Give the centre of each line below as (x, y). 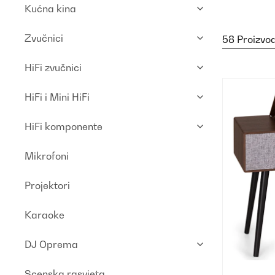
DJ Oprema (51, 244)
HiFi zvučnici (53, 68)
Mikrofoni (47, 156)
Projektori (47, 185)
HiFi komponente (64, 126)
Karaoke (45, 215)
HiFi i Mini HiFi (57, 97)
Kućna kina (50, 9)
